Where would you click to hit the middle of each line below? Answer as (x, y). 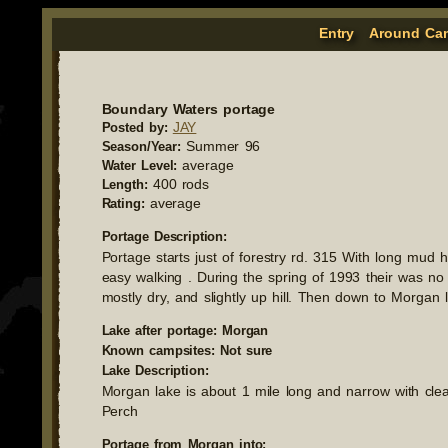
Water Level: (139, 165)
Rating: (123, 203)
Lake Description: (155, 370)
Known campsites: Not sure (187, 350)
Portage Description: (164, 236)
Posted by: (134, 127)
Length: (124, 184)
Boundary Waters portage (188, 108)
